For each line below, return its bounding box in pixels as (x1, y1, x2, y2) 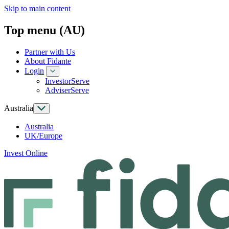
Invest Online (4, 148, 48, 157)
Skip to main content (4, 4, 71, 13)
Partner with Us (25, 47, 75, 56)
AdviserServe (45, 85, 89, 95)
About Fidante (25, 56, 71, 65)
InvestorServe (45, 76, 89, 85)
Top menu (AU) (4, 23, 85, 37)
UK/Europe (25, 131, 62, 140)
